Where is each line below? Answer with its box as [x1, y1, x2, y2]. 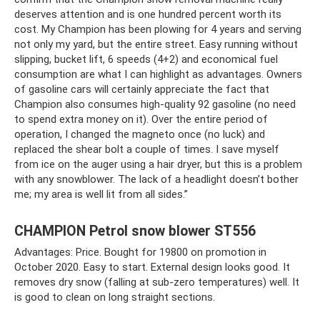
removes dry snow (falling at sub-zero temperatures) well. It [14, 276, 299, 289]
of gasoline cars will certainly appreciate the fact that [14, 83, 269, 96]
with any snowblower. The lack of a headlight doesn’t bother [14, 173, 299, 186]
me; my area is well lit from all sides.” [14, 188, 188, 201]
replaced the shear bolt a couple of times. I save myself [14, 143, 279, 156]
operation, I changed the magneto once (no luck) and [14, 128, 265, 141]
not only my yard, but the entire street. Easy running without [14, 38, 298, 51]
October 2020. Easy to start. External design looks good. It [14, 261, 290, 274]
